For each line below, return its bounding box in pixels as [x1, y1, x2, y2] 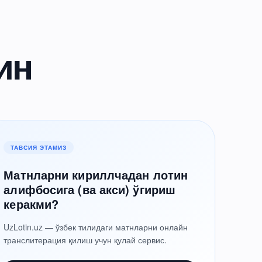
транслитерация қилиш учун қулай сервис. [4, 234, 167, 246]
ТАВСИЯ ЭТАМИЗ [11, 143, 67, 151]
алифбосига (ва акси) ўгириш [4, 181, 176, 198]
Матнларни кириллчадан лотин [4, 166, 188, 183]
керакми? [4, 195, 59, 212]
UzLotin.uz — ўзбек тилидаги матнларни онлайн [4, 221, 188, 233]
